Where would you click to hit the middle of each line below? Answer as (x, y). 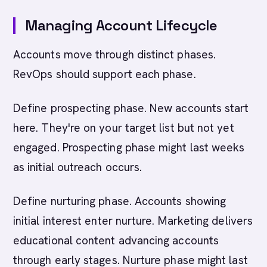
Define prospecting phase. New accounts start (131, 108)
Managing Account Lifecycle (121, 25)
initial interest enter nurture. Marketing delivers (133, 221)
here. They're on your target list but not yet (124, 128)
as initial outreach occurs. (78, 167)
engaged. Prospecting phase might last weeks (129, 148)
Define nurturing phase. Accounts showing (120, 201)
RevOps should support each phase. (105, 74)
